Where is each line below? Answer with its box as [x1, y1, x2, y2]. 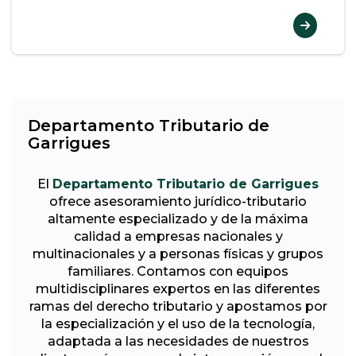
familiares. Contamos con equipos [68, 263, 288, 279]
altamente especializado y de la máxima [48, 211, 308, 226]
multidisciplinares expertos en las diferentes [36, 281, 320, 296]
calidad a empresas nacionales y [73, 228, 283, 244]
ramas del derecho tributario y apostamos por [29, 298, 327, 314]
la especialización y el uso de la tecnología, [41, 315, 315, 331]
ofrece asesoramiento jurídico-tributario [49, 193, 307, 209]
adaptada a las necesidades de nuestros [47, 333, 309, 349]
